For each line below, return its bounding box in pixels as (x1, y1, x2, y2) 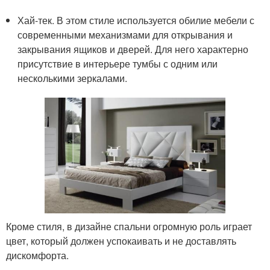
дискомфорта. (6, 248, 69, 263)
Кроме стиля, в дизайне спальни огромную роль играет (6, 219, 252, 234)
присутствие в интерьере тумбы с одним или (17, 56, 218, 71)
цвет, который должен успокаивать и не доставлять (6, 234, 236, 248)
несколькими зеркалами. (17, 71, 128, 85)
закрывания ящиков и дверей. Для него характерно (17, 42, 249, 56)
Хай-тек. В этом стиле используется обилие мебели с (17, 13, 255, 27)
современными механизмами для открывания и (17, 27, 233, 42)
